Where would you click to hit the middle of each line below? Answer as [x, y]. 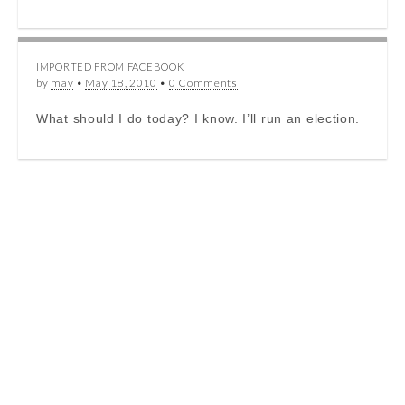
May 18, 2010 [121, 82]
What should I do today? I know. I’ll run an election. [198, 118]
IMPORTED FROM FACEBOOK [110, 66]
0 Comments [203, 82]
